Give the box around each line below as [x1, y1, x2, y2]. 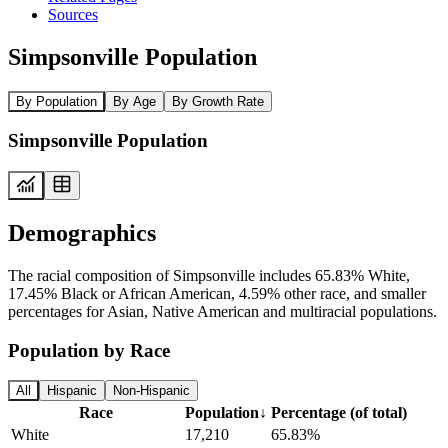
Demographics [8, 219, 156, 246]
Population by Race [8, 339, 170, 361]
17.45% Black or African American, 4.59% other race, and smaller [8, 284, 426, 302]
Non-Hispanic [113, 383, 190, 399]
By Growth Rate [172, 93, 264, 109]
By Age [113, 93, 156, 109]
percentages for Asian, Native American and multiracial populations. [8, 302, 437, 320]
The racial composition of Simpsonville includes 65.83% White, [8, 266, 410, 284]
